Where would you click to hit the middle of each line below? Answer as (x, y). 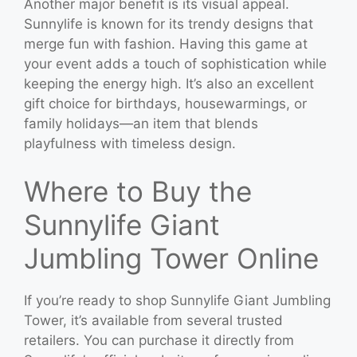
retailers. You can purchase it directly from (159, 340)
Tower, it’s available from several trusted (153, 320)
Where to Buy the (138, 191)
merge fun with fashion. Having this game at (166, 44)
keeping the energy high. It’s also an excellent (169, 84)
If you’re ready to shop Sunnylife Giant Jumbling (177, 300)
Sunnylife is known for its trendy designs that (169, 24)
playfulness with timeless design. (130, 143)
